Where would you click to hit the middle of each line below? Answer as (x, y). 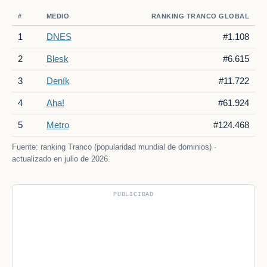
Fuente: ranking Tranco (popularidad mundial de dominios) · (114, 147)
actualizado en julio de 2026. (61, 159)
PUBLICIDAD (133, 195)
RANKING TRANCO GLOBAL (200, 16)
